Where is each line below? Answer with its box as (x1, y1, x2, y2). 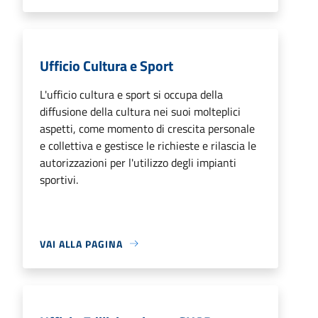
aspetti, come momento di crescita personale (40, 119, 255, 137)
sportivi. (40, 170, 78, 188)
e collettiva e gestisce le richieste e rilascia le (40, 136, 256, 154)
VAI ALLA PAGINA (40, 236, 123, 251)
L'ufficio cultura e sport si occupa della (40, 85, 223, 103)
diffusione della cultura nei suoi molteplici (40, 102, 241, 120)
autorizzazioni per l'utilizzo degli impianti (40, 153, 236, 171)
